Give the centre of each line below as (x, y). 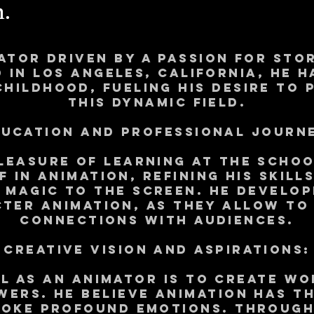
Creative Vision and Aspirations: (157, 250)
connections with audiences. (157, 220)
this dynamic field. (157, 102)
